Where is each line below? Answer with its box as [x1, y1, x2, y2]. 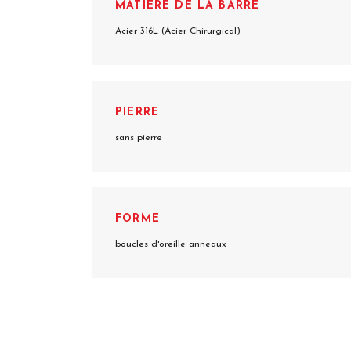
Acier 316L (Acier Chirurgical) [115, 27, 241, 36]
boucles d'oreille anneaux [115, 240, 226, 249]
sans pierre [115, 133, 162, 143]
